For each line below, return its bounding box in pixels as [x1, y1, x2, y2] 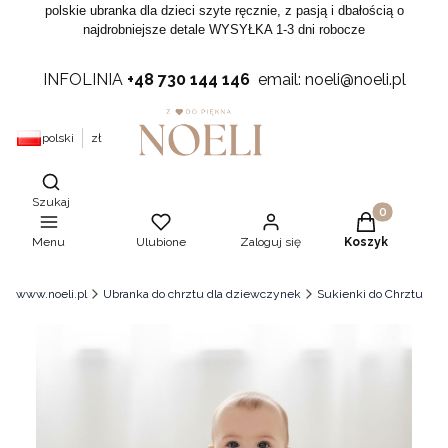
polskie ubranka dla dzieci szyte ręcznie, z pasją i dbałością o [44, 3, 404, 18]
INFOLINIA [42, 70, 127, 89]
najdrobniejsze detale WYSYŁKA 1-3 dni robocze [83, 22, 365, 37]
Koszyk [344, 234, 388, 249]
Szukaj [32, 194, 70, 209]
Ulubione [136, 234, 186, 249]
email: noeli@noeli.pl [257, 70, 406, 89]
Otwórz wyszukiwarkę [49, 172, 192, 189]
